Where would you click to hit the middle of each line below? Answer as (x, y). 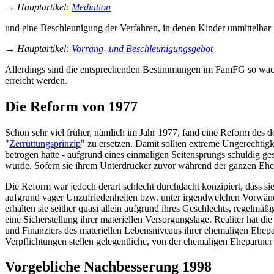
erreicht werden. (36, 80)
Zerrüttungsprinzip (45, 143)
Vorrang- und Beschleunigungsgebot (142, 48)
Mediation (91, 7)
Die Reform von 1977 (71, 106)
